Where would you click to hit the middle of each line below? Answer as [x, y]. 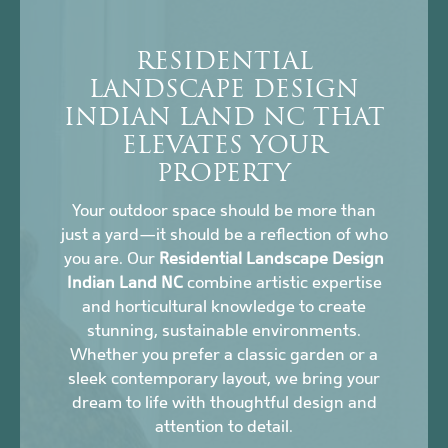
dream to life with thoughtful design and [224, 403]
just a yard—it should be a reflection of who [224, 235]
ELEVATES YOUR [224, 147]
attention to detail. [224, 427]
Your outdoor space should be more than [224, 211]
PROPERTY [224, 175]
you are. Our [111, 259]
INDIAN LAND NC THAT [224, 119]
